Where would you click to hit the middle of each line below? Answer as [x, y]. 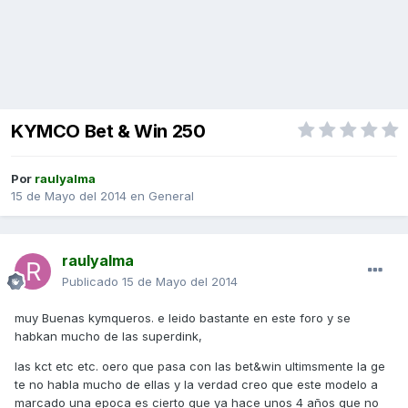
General [171, 196]
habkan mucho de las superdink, [108, 337]
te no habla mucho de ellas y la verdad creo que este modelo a [196, 385]
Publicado [92, 282]
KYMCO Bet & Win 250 [108, 132]
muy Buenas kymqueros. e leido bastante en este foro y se [183, 318]
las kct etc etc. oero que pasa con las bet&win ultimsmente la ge [200, 367]
